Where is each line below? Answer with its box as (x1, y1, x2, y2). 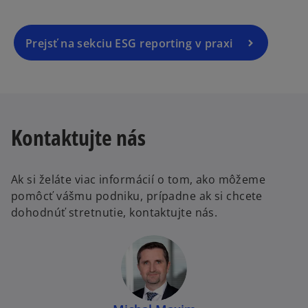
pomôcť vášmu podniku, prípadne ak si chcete (11, 188, 263, 203)
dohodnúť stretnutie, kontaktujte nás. (11, 204, 218, 220)
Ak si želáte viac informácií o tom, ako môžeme (11, 171, 266, 187)
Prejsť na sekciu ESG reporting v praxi (25, 35, 233, 51)
